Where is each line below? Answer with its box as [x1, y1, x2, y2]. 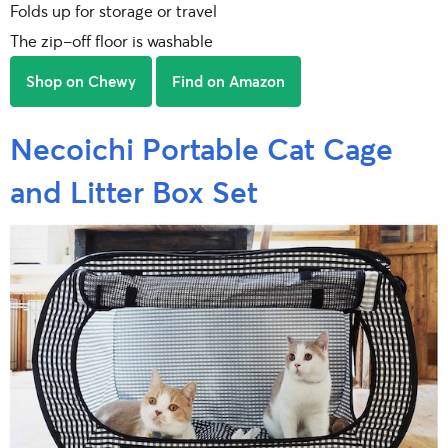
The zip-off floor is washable [10, 29, 213, 51]
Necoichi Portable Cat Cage [10, 127, 393, 168]
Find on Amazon [172, 70, 285, 91]
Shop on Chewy [26, 70, 136, 91]
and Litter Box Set [10, 170, 258, 211]
